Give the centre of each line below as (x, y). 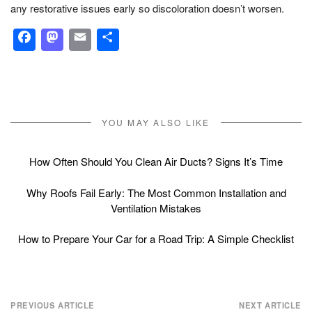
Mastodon (113, 39)
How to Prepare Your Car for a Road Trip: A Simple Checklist (156, 239)
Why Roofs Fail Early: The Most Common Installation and (156, 192)
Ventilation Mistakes (156, 208)
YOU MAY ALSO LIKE (156, 122)
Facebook (85, 39)
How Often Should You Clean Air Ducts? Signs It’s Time (156, 162)
